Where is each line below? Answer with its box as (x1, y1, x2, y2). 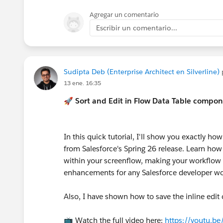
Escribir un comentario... (96, 23, 177, 32)
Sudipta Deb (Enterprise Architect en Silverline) (64, 67, 220, 76)
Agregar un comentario (90, 10, 159, 19)
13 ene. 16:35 (64, 78, 101, 87)
